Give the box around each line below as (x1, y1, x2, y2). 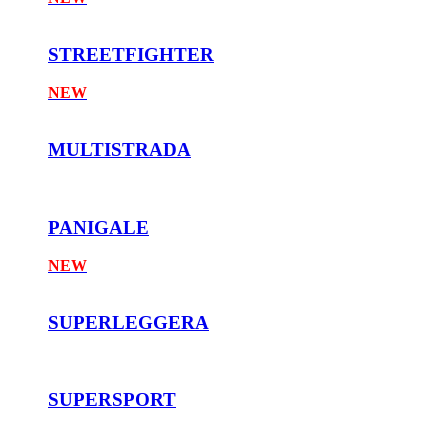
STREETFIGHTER (48, 43, 214, 65)
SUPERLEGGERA (48, 312, 209, 334)
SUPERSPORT (48, 389, 176, 411)
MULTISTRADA (48, 139, 191, 161)
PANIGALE (48, 216, 149, 238)
